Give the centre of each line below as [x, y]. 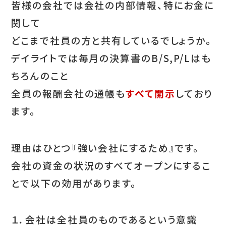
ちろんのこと [40, 75]
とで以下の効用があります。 [74, 183]
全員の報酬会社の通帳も [69, 93]
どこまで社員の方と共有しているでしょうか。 [111, 40]
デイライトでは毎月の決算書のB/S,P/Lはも [111, 58]
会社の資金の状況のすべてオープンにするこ [111, 165]
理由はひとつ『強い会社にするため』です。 [105, 147]
